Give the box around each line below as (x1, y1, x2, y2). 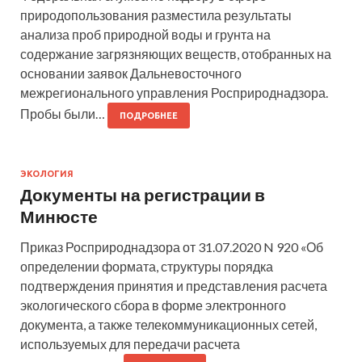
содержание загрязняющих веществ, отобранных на (20, 46, 331, 62)
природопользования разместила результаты (20, 7, 292, 23)
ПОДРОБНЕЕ (120, 111, 178, 121)
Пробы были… (20, 106, 107, 122)
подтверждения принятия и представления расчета (20, 278, 327, 294)
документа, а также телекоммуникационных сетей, (20, 317, 317, 333)
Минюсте (20, 206, 98, 227)
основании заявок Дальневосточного (20, 65, 242, 82)
